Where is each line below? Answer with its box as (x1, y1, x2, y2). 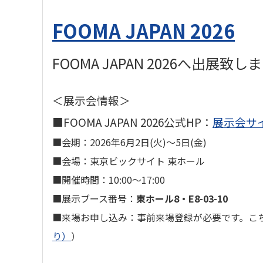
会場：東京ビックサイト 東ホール (62, 154, 205, 168)
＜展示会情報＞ (52, 92, 130, 108)
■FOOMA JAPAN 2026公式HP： (52, 114, 213, 130)
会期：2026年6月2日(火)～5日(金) (62, 135, 207, 149)
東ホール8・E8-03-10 (136, 191, 228, 205)
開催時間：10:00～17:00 (62, 173, 167, 187)
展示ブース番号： (62, 191, 136, 205)
